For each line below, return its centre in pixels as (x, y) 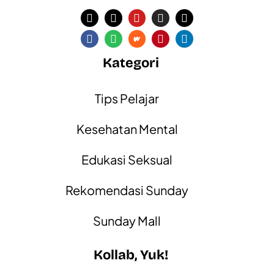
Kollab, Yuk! (131, 255)
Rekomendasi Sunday (127, 190)
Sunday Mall (127, 220)
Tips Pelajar (127, 98)
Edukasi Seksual (127, 159)
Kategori (131, 63)
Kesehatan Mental (127, 128)
